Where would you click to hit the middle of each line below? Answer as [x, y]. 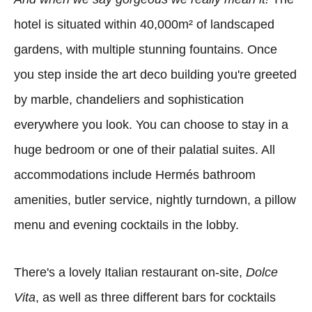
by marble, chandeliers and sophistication [129, 99]
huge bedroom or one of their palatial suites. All [145, 149]
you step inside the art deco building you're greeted [155, 74]
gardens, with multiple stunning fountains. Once [146, 49]
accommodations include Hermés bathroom [135, 174]
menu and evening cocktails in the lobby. [126, 225]
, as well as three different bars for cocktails [156, 297]
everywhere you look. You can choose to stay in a [151, 124]
